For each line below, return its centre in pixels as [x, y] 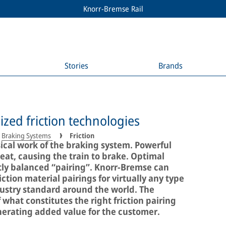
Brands [171, 66]
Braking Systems [27, 135]
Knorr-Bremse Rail [113, 9]
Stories [76, 66]
